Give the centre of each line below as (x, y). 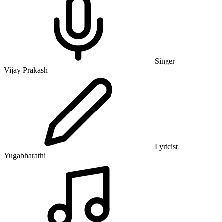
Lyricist (165, 147)
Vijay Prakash (26, 70)
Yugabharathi (25, 156)
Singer (164, 61)
